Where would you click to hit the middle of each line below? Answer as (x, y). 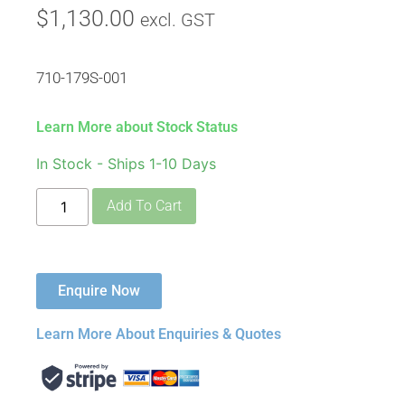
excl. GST (178, 20)
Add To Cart (145, 205)
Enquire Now (99, 290)
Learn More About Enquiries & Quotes (159, 334)
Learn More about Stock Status (137, 127)
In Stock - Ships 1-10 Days (126, 164)
